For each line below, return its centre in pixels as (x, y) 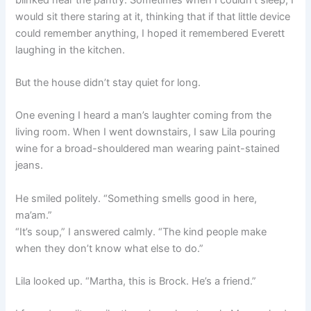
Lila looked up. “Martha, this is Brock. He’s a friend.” (136, 281)
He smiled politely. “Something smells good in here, (136, 198)
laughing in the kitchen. (70, 50)
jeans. (30, 166)
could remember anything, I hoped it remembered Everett (150, 33)
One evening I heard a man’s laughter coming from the (144, 116)
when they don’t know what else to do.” (110, 248)
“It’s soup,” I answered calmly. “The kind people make (141, 232)
